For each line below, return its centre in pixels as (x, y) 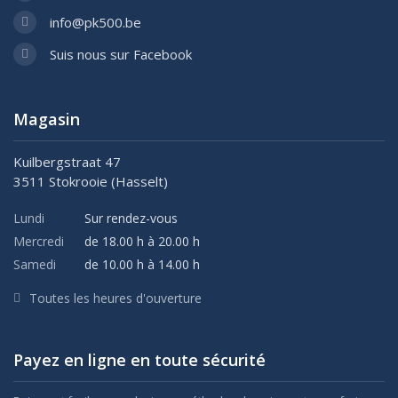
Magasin (47, 119)
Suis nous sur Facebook (121, 54)
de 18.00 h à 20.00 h (142, 241)
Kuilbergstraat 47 (67, 162)
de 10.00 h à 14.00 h (142, 264)
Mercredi (39, 241)
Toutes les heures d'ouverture (115, 298)
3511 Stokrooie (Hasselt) (91, 181)
